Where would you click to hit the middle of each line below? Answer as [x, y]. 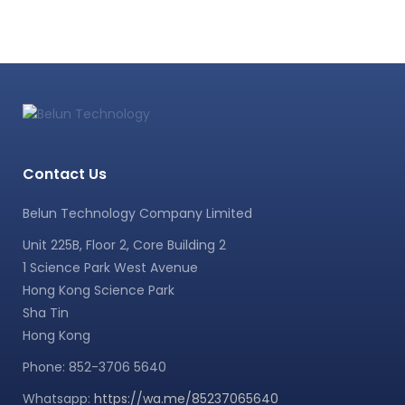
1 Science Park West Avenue [110, 267]
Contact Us [65, 174]
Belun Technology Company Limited [137, 213]
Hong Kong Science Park [99, 290]
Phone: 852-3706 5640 [94, 367]
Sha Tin [46, 312]
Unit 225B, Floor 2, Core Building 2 [124, 245]
